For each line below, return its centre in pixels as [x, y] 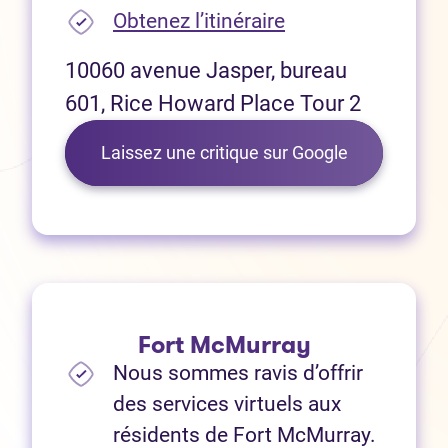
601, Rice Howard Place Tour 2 [213, 104]
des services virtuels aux [227, 404]
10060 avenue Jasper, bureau [206, 71]
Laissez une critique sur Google [224, 153]
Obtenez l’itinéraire [199, 21]
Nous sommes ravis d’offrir [238, 373]
